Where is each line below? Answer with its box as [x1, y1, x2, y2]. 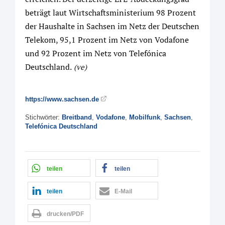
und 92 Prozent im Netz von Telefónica [25, 48, 166, 59]
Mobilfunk [129, 114, 160, 122]
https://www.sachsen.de [25, 95, 99, 103]
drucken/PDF [47, 210, 84, 218]
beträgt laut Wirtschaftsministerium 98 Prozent [25, 7, 196, 19]
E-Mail [115, 188, 132, 195]
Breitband [62, 114, 92, 122]
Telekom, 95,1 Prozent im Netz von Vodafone [25, 34, 189, 46]
